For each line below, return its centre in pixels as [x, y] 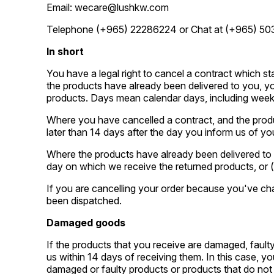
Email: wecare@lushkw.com [108, 7]
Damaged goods [86, 223]
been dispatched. [84, 201]
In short [65, 51]
